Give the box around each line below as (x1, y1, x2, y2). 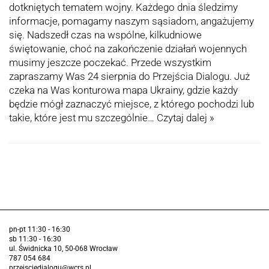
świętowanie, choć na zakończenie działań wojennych (9, 43, 247, 55)
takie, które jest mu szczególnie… (9, 112, 157, 124)
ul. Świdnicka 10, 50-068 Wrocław (9, 244, 118, 253)
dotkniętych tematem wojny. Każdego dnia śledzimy (9, 1, 238, 14)
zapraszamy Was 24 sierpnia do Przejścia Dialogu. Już (9, 70, 250, 83)
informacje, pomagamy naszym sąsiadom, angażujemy (9, 15, 254, 28)
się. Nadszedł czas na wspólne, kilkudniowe (9, 29, 202, 41)
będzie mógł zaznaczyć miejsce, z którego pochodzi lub (9, 98, 254, 110)
